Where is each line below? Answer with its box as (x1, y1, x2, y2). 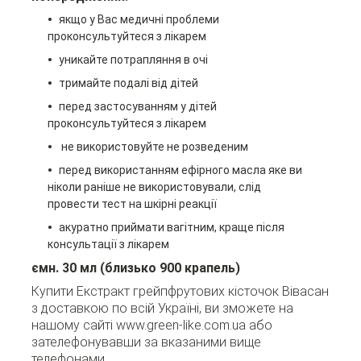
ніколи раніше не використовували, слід (47, 180, 261, 194)
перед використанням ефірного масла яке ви (58, 164, 302, 177)
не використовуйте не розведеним (58, 140, 248, 154)
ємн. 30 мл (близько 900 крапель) (31, 260, 240, 276)
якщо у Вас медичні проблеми (58, 13, 219, 27)
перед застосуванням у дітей (58, 100, 217, 114)
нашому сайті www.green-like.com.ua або (31, 317, 272, 334)
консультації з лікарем (47, 238, 169, 251)
